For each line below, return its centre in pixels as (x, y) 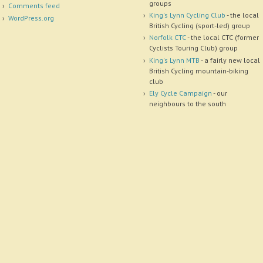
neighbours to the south (187, 104)
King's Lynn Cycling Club (187, 15)
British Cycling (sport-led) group (199, 25)
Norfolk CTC (167, 38)
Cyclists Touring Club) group (193, 48)
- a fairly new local (230, 60)
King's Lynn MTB (174, 60)
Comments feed (34, 6)
